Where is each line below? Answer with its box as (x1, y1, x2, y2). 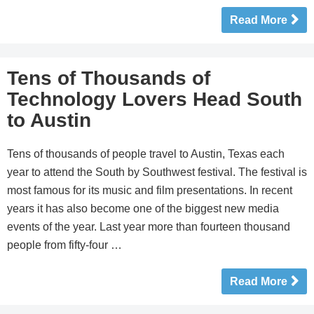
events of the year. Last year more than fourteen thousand (7, 221, 290, 233)
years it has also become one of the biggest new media (7, 203, 279, 214)
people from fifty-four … (7, 239, 122, 251)
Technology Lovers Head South (7, 88, 302, 110)
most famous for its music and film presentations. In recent (7, 184, 292, 196)
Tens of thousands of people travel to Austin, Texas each (7, 148, 285, 160)
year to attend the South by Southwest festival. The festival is (7, 166, 307, 178)
